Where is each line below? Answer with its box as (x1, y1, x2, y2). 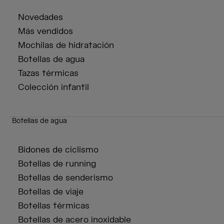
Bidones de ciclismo (18, 144, 98, 156)
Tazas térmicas (18, 68, 78, 79)
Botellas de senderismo (18, 172, 113, 184)
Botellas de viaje (18, 186, 83, 198)
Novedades (18, 12, 63, 23)
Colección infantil (18, 82, 89, 93)
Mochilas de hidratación (18, 40, 114, 51)
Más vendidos (18, 26, 73, 37)
